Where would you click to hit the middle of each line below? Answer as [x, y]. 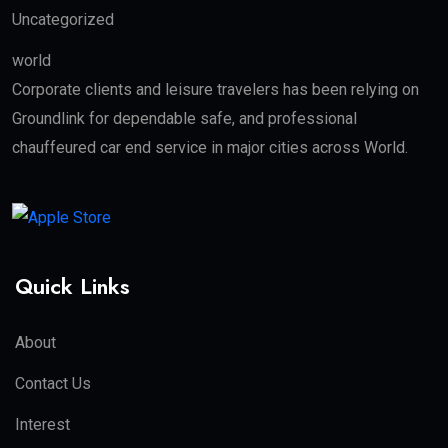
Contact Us [53, 384]
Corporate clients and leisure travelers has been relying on [215, 89]
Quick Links [72, 286]
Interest [42, 425]
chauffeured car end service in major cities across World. [210, 147]
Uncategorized [63, 19]
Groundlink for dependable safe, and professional [184, 118]
